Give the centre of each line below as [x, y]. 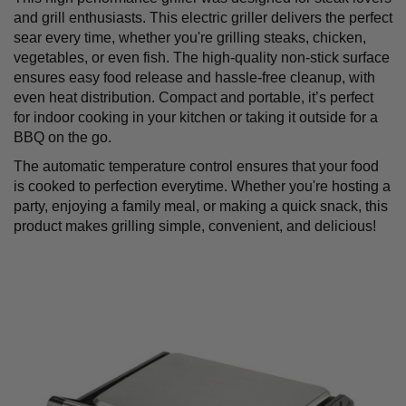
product [39, 227]
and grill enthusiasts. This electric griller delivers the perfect [203, 18]
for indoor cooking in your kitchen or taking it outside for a [196, 118]
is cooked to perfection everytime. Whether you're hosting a [202, 187]
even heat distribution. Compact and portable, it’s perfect [193, 98]
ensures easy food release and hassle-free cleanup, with [194, 78]
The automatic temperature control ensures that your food [196, 167]
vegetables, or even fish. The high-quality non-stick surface [202, 58]
